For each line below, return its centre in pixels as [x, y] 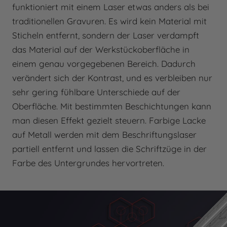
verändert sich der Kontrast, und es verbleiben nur [112, 78]
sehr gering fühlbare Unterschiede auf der [96, 92]
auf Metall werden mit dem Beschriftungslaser [104, 135]
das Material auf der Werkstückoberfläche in [101, 50]
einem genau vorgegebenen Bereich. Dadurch [104, 64]
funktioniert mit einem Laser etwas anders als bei [111, 7]
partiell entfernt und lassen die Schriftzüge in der [109, 149]
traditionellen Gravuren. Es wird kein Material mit [109, 21]
